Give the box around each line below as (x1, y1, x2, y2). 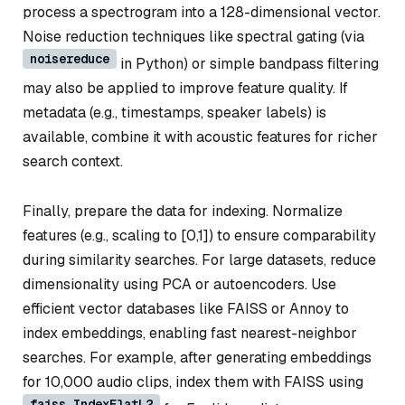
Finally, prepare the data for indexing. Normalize (23, 202, 343, 221)
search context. (23, 151, 123, 171)
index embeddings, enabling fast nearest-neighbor (23, 324, 357, 344)
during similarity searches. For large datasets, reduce (23, 250, 376, 270)
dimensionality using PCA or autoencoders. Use (23, 275, 336, 295)
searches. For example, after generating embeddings (23, 348, 372, 368)
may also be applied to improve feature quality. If (23, 78, 348, 98)
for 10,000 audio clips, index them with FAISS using (23, 372, 363, 392)
